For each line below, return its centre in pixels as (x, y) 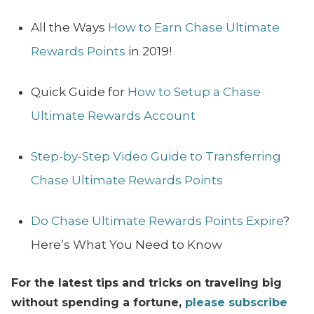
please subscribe (236, 303)
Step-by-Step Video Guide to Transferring (156, 157)
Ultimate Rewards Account (113, 116)
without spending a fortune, (98, 303)
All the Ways (69, 28)
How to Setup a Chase (194, 92)
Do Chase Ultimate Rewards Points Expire (157, 221)
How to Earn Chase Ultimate (194, 28)
